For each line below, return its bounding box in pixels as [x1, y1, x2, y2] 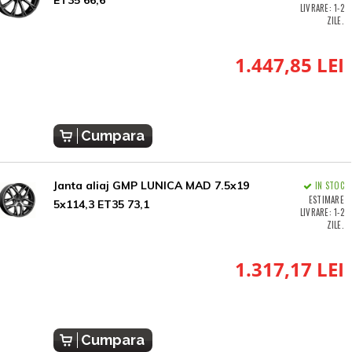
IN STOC [315, 179, 344, 192]
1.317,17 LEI [234, 256, 344, 283]
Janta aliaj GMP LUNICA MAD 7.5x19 [53, 178, 249, 193]
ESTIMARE [308, 193, 344, 207]
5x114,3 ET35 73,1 [53, 197, 149, 212]
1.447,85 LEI [234, 52, 344, 79]
